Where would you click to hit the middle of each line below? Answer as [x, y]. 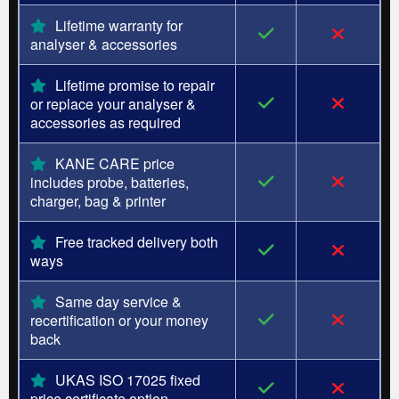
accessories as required [106, 122]
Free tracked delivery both [137, 241]
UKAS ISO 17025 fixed [128, 379]
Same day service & [118, 301]
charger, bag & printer [98, 200]
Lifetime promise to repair [135, 85]
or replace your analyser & [113, 103]
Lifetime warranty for [119, 25]
